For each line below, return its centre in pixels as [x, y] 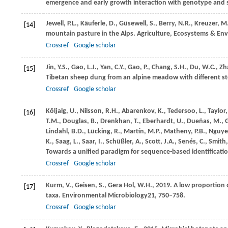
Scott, [154, 142]
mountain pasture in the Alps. [91, 34]
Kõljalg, [58, 111]
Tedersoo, [183, 111]
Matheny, [179, 132]
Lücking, [101, 132]
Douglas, [77, 121]
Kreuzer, [208, 24]
